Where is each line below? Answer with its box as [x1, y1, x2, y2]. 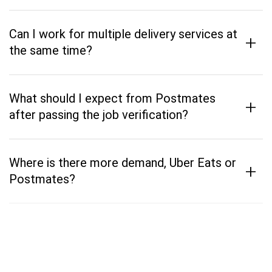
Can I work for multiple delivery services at [9, 27, 237, 41]
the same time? [9, 43, 92, 58]
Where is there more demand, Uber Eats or [9, 155, 236, 170]
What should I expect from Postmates [9, 91, 216, 106]
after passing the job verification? [9, 107, 188, 122]
